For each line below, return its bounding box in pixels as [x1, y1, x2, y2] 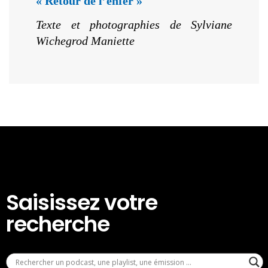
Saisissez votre [6, 187, 157, 218]
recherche [6, 209, 109, 240]
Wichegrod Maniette [36, 34, 135, 48]
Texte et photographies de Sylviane [36, 18, 232, 32]
